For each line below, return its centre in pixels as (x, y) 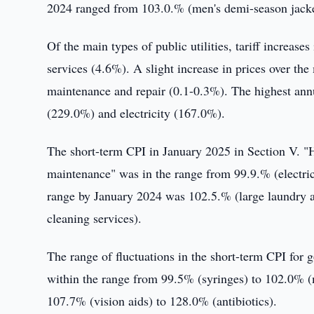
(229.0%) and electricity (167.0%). (136, 113)
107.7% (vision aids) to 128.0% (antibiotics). (162, 301)
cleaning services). (95, 218)
